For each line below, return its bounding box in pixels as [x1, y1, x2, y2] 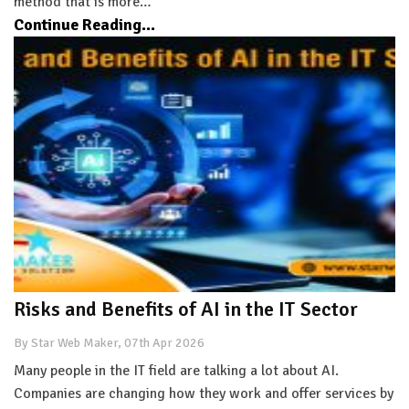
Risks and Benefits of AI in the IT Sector [14, 296, 358, 321]
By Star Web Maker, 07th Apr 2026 [14, 334, 204, 351]
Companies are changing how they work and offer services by [14, 383, 393, 403]
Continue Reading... [14, 14, 155, 35]
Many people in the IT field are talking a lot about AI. [14, 361, 339, 380]
